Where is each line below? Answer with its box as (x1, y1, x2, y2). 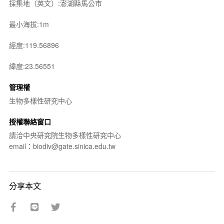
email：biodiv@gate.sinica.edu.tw (8, 141, 115, 151)
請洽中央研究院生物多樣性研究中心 (8, 130, 121, 140)
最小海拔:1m (8, 19, 49, 29)
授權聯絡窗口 (8, 116, 51, 126)
